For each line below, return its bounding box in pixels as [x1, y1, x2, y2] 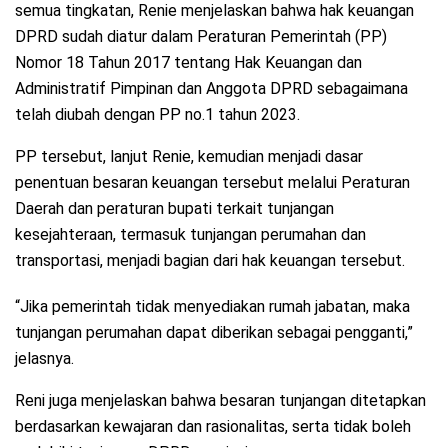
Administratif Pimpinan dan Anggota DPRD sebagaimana [15, 79, 408, 99]
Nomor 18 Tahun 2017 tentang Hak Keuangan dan [15, 53, 362, 73]
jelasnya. [15, 349, 74, 369]
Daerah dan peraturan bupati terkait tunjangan [15, 199, 334, 219]
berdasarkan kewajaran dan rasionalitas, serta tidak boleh [15, 417, 411, 437]
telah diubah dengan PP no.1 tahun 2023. [15, 105, 300, 125]
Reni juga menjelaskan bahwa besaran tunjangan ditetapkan [15, 391, 426, 411]
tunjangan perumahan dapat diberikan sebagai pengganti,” [15, 323, 413, 343]
